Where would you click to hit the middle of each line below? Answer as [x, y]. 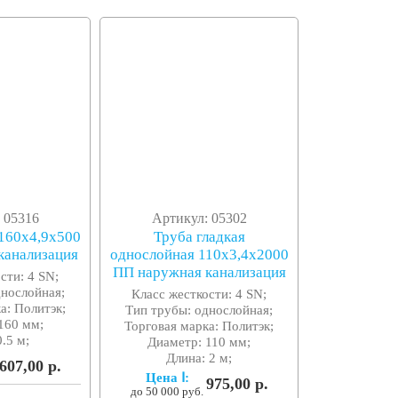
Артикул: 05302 [199, 219]
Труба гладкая [199, 237]
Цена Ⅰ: [167, 378]
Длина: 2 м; [199, 358]
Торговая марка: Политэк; [199, 326]
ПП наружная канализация [199, 273]
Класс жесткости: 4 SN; [199, 294]
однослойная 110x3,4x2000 [199, 255]
